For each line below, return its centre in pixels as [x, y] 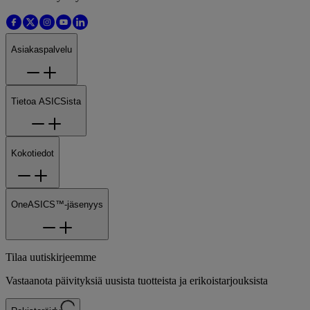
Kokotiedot [33, 153]
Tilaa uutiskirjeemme [51, 257]
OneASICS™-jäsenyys [57, 205]
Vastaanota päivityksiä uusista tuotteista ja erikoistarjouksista [137, 280]
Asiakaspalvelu [42, 50]
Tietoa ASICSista [46, 102]
